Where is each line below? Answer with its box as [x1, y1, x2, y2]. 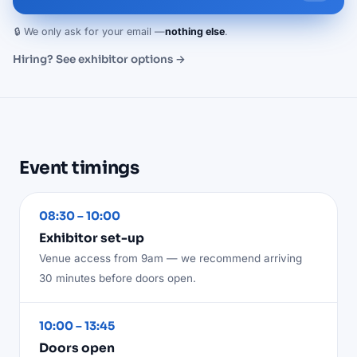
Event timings [19, 156, 139, 178]
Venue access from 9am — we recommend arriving [39, 251, 302, 265]
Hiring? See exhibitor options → [13, 52, 186, 66]
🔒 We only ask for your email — [14, 25, 165, 37]
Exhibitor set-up [39, 229, 144, 245]
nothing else [165, 25, 225, 37]
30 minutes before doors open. [39, 271, 196, 284]
